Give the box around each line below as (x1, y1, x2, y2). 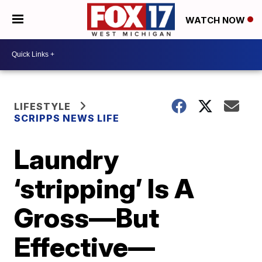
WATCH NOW (185, 14, 247, 26)
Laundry (14, 142, 119, 175)
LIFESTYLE (14, 100, 71, 112)
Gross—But (14, 201, 160, 234)
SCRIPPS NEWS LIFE (14, 112, 120, 124)
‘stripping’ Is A (14, 171, 195, 205)
